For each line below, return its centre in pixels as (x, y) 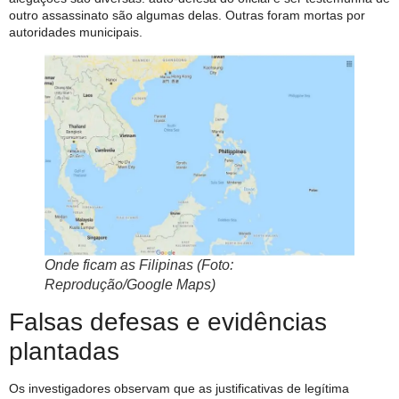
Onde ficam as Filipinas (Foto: (139, 265)
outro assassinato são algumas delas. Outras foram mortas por (187, 15)
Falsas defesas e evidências (168, 322)
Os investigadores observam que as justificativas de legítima (179, 389)
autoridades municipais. (76, 32)
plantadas (64, 352)
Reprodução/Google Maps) (130, 285)
